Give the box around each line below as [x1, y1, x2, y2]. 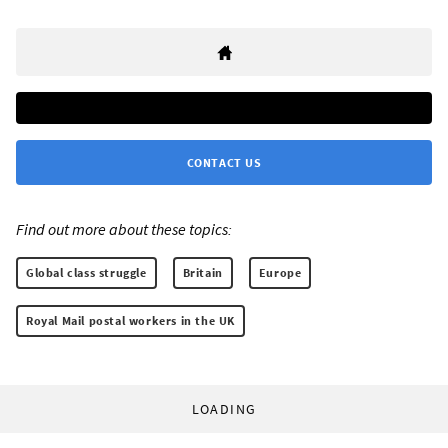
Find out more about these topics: [16, 219, 232, 240]
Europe [258, 265, 302, 281]
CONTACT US [186, 155, 262, 171]
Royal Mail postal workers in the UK [26, 313, 235, 329]
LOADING [191, 400, 257, 419]
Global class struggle [26, 265, 147, 281]
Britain [182, 265, 223, 281]
